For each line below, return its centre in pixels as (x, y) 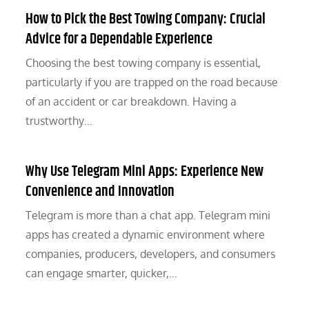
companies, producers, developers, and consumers (151, 254)
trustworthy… (59, 121)
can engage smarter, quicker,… (102, 273)
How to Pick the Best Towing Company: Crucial (146, 20)
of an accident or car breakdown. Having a (131, 102)
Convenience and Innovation (100, 192)
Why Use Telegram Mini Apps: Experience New (145, 172)
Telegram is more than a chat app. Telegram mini (148, 216)
